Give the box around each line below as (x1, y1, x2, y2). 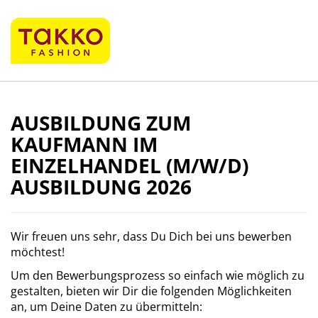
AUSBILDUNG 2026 (11, 173, 192, 200)
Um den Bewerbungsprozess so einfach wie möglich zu (11, 268, 305, 283)
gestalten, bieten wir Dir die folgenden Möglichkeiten (11, 283, 292, 299)
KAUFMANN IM (11, 131, 158, 158)
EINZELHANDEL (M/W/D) (11, 152, 248, 179)
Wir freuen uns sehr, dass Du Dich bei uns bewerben (11, 229, 292, 244)
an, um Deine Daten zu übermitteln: (11, 299, 202, 314)
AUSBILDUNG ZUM (11, 109, 191, 136)
